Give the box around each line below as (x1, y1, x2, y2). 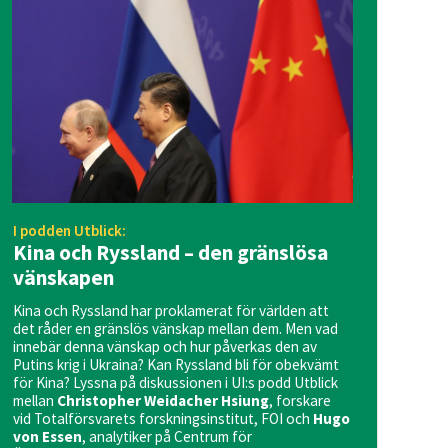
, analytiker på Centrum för (82, 426, 253, 446)
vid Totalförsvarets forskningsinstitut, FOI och (13, 408, 314, 428)
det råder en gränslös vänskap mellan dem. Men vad (13, 318, 339, 338)
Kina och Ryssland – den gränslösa (13, 239, 329, 267)
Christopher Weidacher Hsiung (57, 390, 270, 410)
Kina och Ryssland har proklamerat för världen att (13, 300, 330, 320)
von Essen (13, 426, 83, 446)
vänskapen (13, 264, 119, 292)
